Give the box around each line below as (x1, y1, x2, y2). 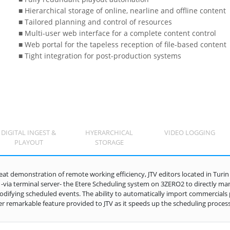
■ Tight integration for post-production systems (10, 50, 182, 61)
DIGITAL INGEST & (1, 128, 56, 137)
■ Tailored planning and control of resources (10, 16, 172, 27)
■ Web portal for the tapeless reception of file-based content (10, 39, 227, 49)
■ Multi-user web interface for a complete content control (10, 28, 217, 38)
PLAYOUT (14, 138, 43, 147)
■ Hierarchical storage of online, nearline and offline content (10, 5, 226, 15)
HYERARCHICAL (85, 128, 133, 137)
